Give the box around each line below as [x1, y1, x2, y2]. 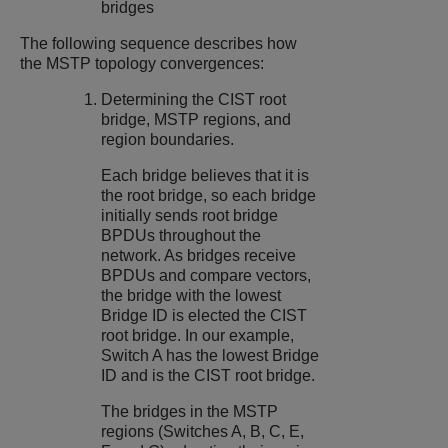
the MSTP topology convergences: [20, 54, 264, 72]
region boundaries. [101, 130, 235, 148]
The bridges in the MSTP [101, 402, 279, 420]
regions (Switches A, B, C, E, [101, 422, 305, 440]
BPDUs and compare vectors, [101, 266, 312, 284]
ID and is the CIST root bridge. [101, 366, 316, 384]
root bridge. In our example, [101, 326, 295, 344]
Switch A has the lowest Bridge [101, 346, 320, 364]
